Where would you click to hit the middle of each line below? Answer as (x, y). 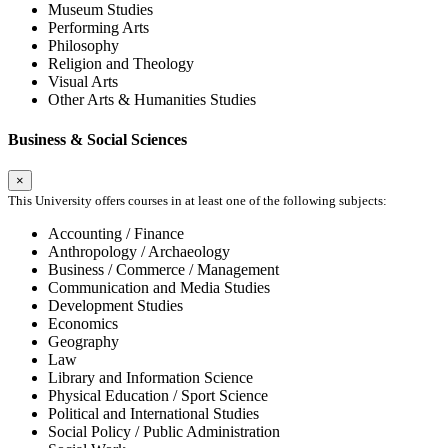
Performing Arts (98, 28)
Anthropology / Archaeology (139, 251)
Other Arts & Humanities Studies (152, 100)
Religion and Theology (121, 64)
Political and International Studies (153, 413)
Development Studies (115, 305)
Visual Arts (83, 82)
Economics (83, 323)
